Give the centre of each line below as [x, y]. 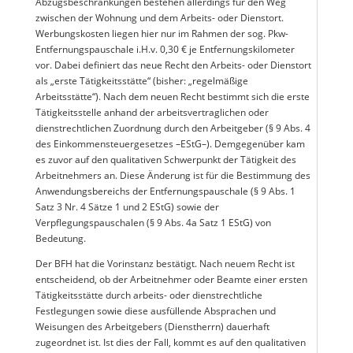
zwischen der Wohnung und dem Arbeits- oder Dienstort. [159, 18]
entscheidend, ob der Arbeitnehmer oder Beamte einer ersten [171, 279]
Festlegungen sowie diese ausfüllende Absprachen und [155, 311]
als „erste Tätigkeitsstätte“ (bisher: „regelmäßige [141, 81]
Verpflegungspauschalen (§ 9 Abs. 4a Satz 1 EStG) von [153, 223]
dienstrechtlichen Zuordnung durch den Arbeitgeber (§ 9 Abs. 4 [173, 128]
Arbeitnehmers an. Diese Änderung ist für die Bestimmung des [173, 175]
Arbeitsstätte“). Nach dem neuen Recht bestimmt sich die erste [172, 97]
